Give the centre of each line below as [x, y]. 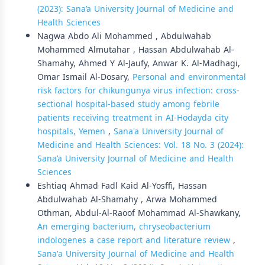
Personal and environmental [189, 77]
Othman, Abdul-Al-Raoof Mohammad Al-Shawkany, [139, 213]
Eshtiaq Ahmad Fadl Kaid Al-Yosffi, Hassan [122, 186]
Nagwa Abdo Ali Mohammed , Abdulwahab [124, 36]
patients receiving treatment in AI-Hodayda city [133, 118]
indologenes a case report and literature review [135, 240]
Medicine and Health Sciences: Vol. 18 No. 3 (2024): [140, 145]
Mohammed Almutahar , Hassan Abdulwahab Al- [136, 50]
